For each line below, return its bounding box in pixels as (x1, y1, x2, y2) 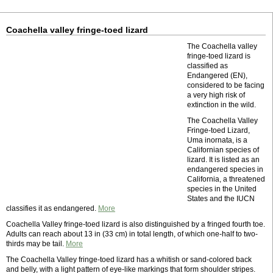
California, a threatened (187, 175, 265, 183)
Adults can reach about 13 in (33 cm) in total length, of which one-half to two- (6, 230, 258, 238)
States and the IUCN (187, 194, 255, 203)
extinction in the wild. (187, 101, 256, 109)
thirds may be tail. (6, 239, 66, 248)
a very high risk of (187, 91, 245, 99)
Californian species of (187, 146, 259, 154)
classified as (187, 62, 228, 70)
